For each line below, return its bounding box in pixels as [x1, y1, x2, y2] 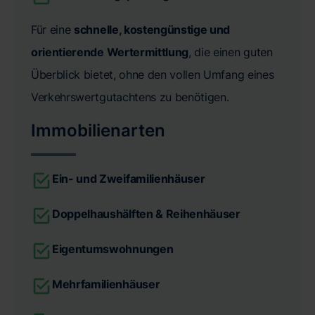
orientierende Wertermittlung [31, 45, 189, 60]
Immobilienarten [31, 120, 165, 141]
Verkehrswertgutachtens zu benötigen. [31, 90, 229, 105]
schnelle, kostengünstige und [74, 22, 231, 37]
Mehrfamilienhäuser [52, 277, 160, 292]
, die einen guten [188, 45, 273, 60]
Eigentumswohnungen [52, 242, 174, 257]
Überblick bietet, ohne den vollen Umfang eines [31, 67, 274, 82]
